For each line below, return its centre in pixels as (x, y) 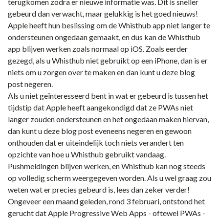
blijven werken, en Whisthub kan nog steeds (132, 166)
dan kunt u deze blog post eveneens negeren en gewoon (100, 131)
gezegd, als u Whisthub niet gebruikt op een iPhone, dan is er (108, 60)
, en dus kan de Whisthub (160, 37)
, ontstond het (182, 201)
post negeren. (30, 84)
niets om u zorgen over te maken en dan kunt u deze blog (101, 72)
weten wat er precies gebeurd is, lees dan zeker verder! (99, 189)
